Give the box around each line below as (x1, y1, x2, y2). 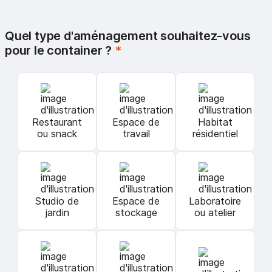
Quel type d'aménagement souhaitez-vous (5, 28, 251, 43)
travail (122, 127, 150, 140)
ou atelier (194, 206, 236, 219)
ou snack (37, 127, 77, 140)
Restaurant (32, 116, 82, 129)
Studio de (35, 195, 79, 208)
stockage (115, 206, 157, 219)
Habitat (197, 116, 233, 129)
